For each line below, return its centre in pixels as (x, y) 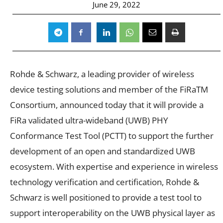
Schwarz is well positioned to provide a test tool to (106, 197)
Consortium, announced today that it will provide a (107, 105)
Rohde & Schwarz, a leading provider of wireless (102, 74)
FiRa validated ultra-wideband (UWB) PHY (89, 120)
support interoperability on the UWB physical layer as (112, 213)
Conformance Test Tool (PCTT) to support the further (112, 135)
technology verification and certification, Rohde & (105, 182)
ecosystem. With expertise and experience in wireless (114, 166)
